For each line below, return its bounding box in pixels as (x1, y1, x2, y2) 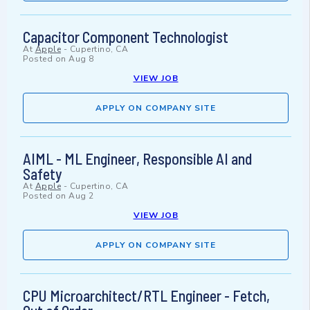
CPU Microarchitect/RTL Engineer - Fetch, (23, 286, 270, 305)
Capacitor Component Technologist (23, 28, 228, 46)
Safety (23, 165, 62, 183)
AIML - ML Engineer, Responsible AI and (23, 149, 252, 168)
